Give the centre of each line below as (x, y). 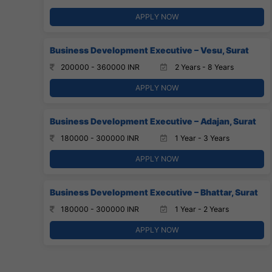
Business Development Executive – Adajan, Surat (153, 121)
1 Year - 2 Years (201, 209)
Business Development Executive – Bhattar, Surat (154, 192)
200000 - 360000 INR (100, 67)
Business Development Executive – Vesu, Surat (149, 50)
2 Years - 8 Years (203, 67)
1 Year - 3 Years (201, 138)
